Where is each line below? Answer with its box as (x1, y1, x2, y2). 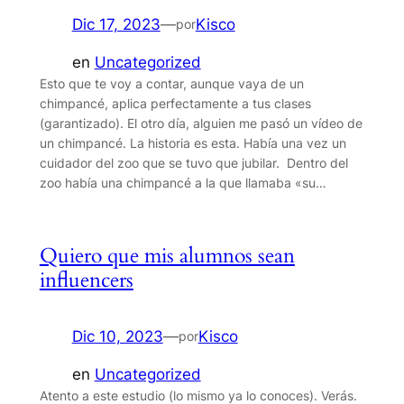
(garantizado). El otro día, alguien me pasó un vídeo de (39, 115, 363, 132)
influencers (39, 265, 133, 294)
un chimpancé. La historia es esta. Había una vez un (39, 135, 346, 151)
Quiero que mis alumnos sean (39, 241, 295, 270)
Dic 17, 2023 (71, 14, 161, 33)
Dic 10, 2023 (71, 326, 163, 345)
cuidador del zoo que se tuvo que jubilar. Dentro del (39, 155, 348, 171)
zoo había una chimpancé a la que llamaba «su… (39, 175, 326, 191)
